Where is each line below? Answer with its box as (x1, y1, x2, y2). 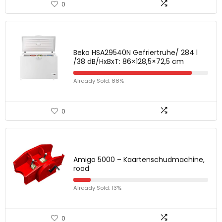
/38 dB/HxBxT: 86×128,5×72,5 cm (73, 56, 184, 66)
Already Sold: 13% (73, 184, 121, 192)
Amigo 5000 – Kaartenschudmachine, (73, 155, 205, 165)
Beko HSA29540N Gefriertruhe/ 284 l (73, 48, 198, 57)
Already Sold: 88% (73, 77, 124, 85)
